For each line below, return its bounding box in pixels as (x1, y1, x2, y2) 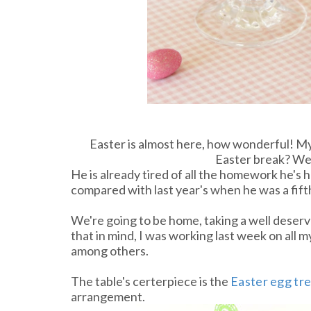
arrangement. (71, 289, 145, 304)
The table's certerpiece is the (71, 274, 230, 289)
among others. (71, 243, 149, 258)
